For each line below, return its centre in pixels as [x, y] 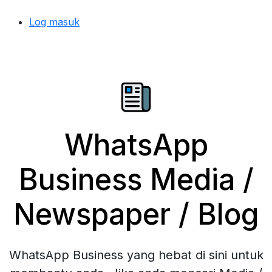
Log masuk [54, 22]
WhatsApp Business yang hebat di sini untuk [136, 255]
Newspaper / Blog [136, 214]
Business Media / [136, 179]
